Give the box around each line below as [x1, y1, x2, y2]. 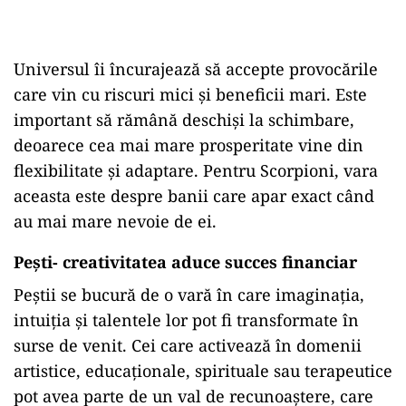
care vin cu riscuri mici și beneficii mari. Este [14, 83, 367, 106]
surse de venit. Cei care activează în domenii [14, 334, 362, 357]
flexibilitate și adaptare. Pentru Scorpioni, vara [14, 159, 378, 182]
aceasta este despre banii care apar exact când [14, 185, 374, 208]
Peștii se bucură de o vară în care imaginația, [14, 284, 364, 306]
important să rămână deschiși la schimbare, [14, 109, 354, 131]
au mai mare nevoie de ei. [14, 210, 217, 233]
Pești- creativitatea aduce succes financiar [14, 251, 357, 274]
